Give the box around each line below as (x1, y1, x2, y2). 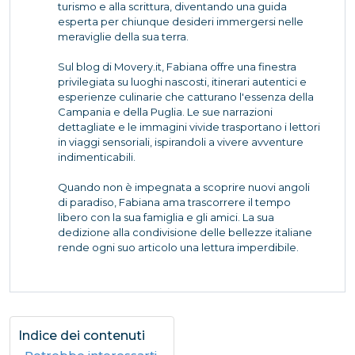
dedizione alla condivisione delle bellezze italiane (58, 226, 312, 239)
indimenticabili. (58, 151, 136, 163)
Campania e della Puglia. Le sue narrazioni (58, 105, 273, 118)
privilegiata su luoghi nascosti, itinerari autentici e (58, 75, 307, 88)
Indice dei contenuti (18, 328, 145, 344)
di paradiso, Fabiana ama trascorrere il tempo (58, 196, 291, 208)
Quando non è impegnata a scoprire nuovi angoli (58, 181, 310, 193)
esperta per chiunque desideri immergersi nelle (58, 15, 303, 28)
